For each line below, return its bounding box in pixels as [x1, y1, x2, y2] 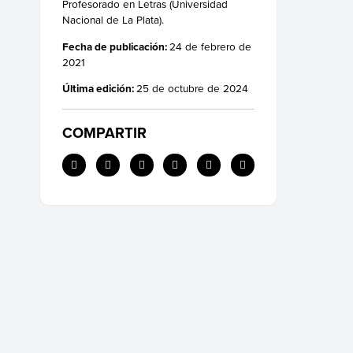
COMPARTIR [62, 122, 147, 144]
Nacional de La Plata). [62, 12, 164, 28]
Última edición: [62, 80, 136, 97]
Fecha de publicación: [62, 38, 169, 54]
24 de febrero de [169, 38, 251, 54]
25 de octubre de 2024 [136, 80, 248, 96]
